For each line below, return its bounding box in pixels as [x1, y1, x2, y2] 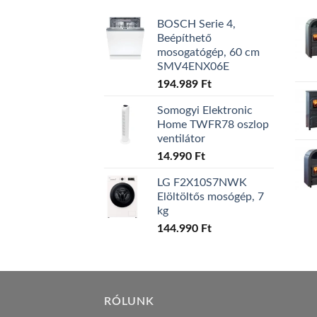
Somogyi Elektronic [157, 105, 253, 117]
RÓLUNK [104, 296, 154, 308]
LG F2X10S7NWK [157, 177, 247, 189]
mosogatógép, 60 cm [157, 47, 260, 59]
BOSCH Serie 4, [157, 18, 236, 30]
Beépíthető [157, 33, 212, 45]
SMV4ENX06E [157, 61, 229, 73]
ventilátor [157, 133, 205, 145]
